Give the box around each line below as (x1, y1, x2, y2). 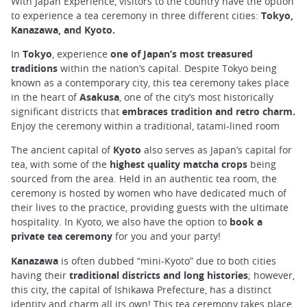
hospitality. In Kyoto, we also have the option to (11, 215, 230, 229)
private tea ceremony (11, 230, 115, 243)
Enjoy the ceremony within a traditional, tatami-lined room (11, 119, 280, 133)
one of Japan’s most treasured (108, 47, 253, 61)
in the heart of (11, 90, 79, 104)
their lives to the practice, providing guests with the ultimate (11, 201, 288, 214)
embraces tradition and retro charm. (122, 105, 295, 119)
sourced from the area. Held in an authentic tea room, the (11, 172, 277, 186)
